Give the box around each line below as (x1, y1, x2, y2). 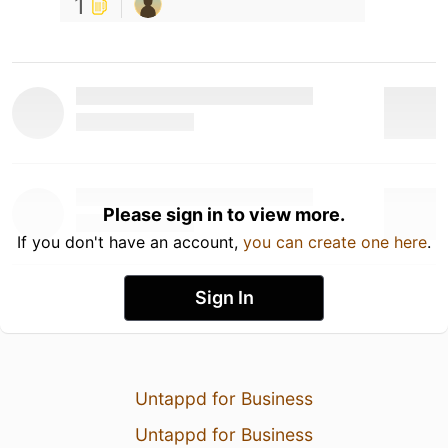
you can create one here (243, 231, 427, 252)
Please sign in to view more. (103, 203, 345, 225)
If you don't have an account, (17, 231, 243, 252)
